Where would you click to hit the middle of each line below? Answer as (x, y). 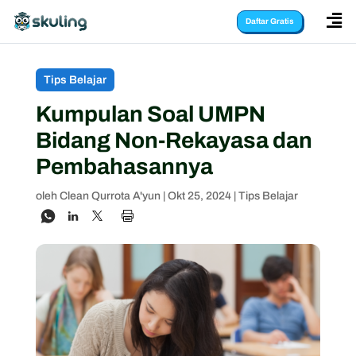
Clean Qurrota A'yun (110, 196)
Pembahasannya (124, 166)
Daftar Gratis (270, 21)
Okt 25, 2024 (199, 196)
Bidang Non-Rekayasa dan (174, 140)
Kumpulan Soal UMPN (150, 114)
